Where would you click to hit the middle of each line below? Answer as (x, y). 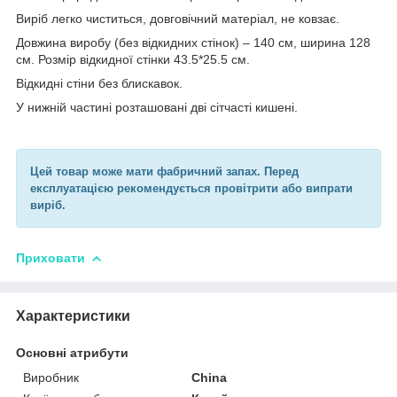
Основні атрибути (72, 352)
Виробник (51, 377)
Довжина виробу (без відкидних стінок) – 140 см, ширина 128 (193, 42)
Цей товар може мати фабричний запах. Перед (164, 171)
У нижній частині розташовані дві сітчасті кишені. (157, 107)
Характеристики (73, 315)
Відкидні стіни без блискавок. (99, 83)
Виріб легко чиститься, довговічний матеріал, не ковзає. (178, 18)
